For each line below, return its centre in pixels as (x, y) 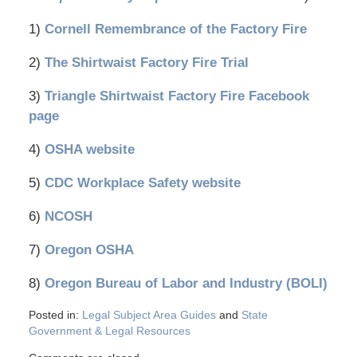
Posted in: (53, 315)
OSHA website (89, 150)
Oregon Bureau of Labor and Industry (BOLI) (186, 284)
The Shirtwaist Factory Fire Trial (146, 63)
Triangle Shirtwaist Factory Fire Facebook (177, 96)
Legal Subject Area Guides (149, 315)
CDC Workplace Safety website (142, 183)
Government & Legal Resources (109, 331)
